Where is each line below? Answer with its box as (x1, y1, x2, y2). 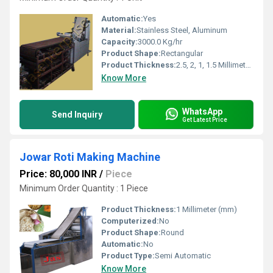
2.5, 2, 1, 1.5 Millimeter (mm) (176, 60, 246, 69)
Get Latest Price (182, 116, 227, 123)
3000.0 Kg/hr (138, 37, 182, 46)
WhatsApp (182, 106, 222, 116)
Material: (101, 26, 136, 35)
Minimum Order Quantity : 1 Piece (19, 183, 148, 193)
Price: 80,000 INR (19, 168, 97, 180)
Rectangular (161, 49, 203, 58)
